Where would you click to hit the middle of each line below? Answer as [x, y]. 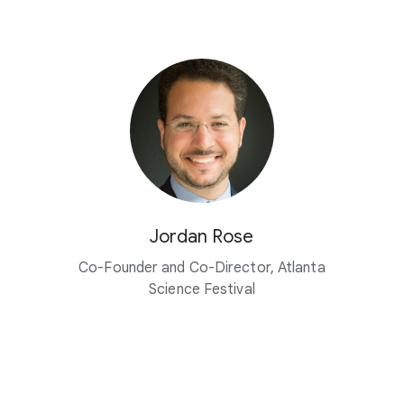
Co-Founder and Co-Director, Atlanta [202, 268]
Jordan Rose [202, 237]
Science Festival [202, 290]
